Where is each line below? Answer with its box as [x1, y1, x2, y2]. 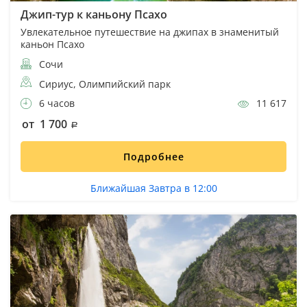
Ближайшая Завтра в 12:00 [90, 182, 217, 195]
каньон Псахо [21, 38, 84, 51]
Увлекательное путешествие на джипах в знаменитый [21, 25, 279, 39]
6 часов [36, 97, 75, 110]
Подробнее [123, 150, 184, 164]
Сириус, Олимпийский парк [39, 77, 171, 91]
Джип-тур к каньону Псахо [21, 7, 167, 23]
